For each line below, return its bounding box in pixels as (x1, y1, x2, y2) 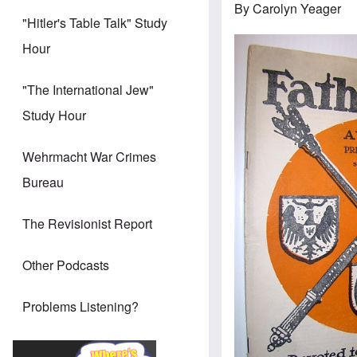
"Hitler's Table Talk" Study (22, 14, 167, 33)
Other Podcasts (22, 256, 109, 275)
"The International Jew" (22, 80, 154, 100)
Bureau (22, 173, 64, 192)
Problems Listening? (22, 297, 139, 316)
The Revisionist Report (22, 214, 152, 233)
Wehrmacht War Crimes (22, 147, 156, 167)
